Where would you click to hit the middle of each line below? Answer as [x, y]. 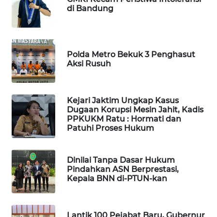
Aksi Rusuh [89, 63]
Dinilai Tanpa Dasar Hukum [121, 160]
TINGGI [31, 114]
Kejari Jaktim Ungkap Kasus [123, 100]
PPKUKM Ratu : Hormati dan [124, 119]
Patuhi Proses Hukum [110, 128]
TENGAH [34, 32]
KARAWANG [37, 186]
